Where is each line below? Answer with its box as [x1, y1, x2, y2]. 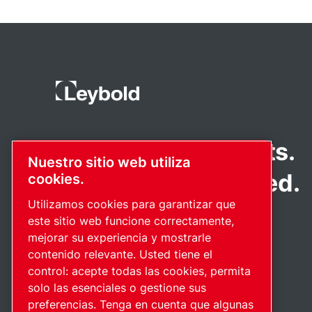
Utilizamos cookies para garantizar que [28, 197, 235, 212]
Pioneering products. [56, 137, 295, 166]
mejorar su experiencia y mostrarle [28, 231, 211, 245]
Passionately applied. [56, 169, 300, 197]
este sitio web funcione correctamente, [28, 214, 234, 228]
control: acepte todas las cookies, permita [28, 264, 251, 279]
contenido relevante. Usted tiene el [28, 247, 212, 262]
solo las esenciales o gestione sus [28, 281, 206, 295]
